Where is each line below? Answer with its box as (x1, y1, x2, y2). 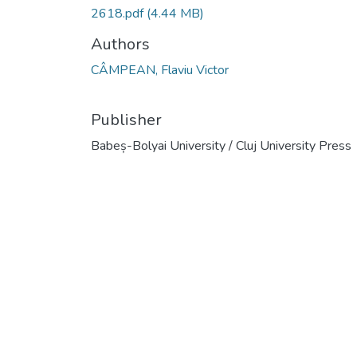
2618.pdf (91, 4, 147, 22)
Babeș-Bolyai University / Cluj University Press (91, 136, 351, 155)
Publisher (91, 108, 162, 131)
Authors (91, 33, 150, 55)
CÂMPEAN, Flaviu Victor (91, 61, 229, 79)
